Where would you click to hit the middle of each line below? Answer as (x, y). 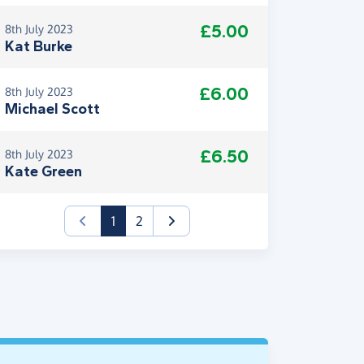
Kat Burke (39, 46)
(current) (140, 220)
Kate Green (43, 171)
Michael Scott (52, 109)
